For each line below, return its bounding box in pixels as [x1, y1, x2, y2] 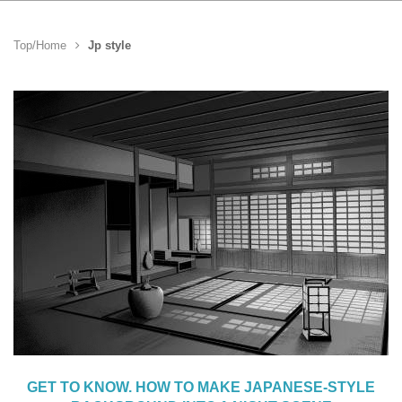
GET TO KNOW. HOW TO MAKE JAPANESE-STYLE [27, 380, 375, 395]
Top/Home [13, 39, 66, 52]
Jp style [88, 39, 131, 52]
